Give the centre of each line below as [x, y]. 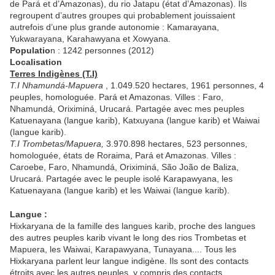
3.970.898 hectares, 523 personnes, [177, 144]
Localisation [36, 62]
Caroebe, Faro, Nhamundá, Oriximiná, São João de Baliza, [124, 167]
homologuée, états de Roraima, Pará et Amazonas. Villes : [123, 156]
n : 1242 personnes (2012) [102, 51]
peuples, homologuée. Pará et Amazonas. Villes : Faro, [117, 97]
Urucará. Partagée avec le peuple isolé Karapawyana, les [121, 179]
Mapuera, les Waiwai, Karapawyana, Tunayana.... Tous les [123, 250]
